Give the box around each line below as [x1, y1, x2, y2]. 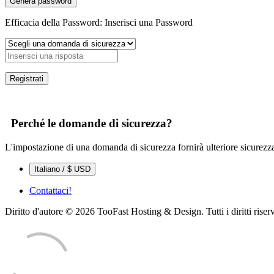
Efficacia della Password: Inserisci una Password [5, 17, 193, 28]
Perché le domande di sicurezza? [5, 117, 172, 130]
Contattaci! [29, 185, 72, 196]
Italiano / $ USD [74, 165, 91, 174]
